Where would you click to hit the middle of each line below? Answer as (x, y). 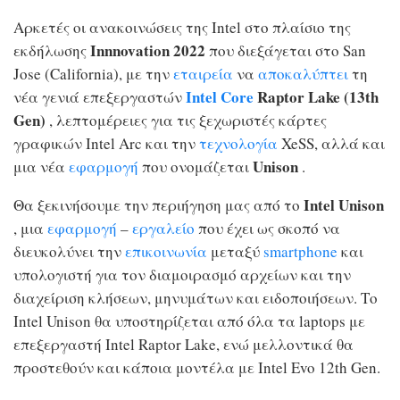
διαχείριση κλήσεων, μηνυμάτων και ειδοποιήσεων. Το (196, 298)
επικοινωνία (166, 251)
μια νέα (39, 167)
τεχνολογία (238, 143)
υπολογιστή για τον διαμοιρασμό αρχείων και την (182, 275)
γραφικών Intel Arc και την (104, 143)
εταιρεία (203, 74)
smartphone (300, 251)
